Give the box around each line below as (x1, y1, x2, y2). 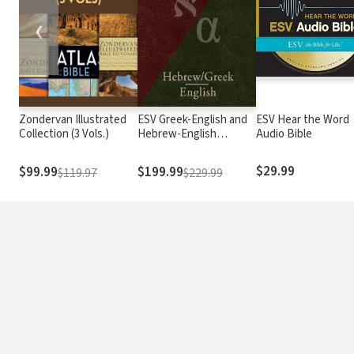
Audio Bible (256, 125, 312, 142)
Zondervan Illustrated (19, 111, 126, 128)
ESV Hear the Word (256, 111, 349, 128)
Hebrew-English (137, 125, 217, 142)
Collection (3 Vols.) (19, 125, 109, 142)
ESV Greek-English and (137, 111, 247, 128)
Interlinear (137, 139, 189, 156)
